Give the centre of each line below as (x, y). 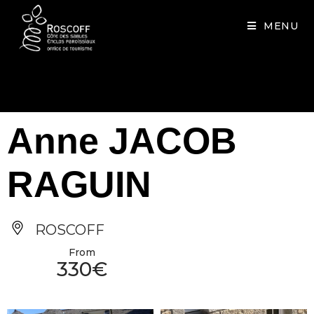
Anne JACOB (122, 141)
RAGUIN (79, 184)
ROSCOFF (68, 230)
